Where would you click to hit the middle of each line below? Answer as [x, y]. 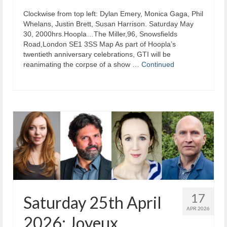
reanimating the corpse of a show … [82, 64]
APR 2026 [198, 208]
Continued [158, 64]
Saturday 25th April [92, 202]
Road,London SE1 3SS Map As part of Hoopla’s [100, 44]
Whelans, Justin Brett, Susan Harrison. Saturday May [108, 24]
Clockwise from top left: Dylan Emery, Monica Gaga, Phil [113, 13]
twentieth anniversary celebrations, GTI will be [97, 54]
